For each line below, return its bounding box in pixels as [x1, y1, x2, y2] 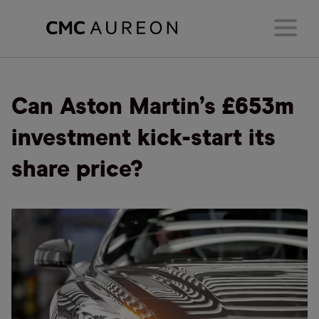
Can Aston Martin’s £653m [11, 96, 294, 119]
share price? [11, 159, 143, 182]
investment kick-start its [11, 127, 276, 150]
